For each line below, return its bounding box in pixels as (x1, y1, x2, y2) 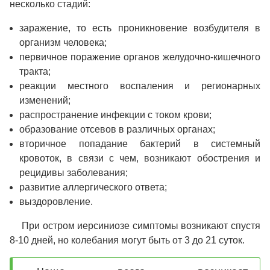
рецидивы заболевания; (19, 168, 128, 178)
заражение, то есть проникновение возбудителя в (19, 23, 260, 34)
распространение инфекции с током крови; (19, 110, 212, 121)
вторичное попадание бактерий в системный (19, 139, 260, 149)
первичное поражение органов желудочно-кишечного (19, 52, 260, 63)
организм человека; (19, 37, 107, 48)
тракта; (19, 66, 51, 77)
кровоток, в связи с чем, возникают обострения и (19, 153, 260, 164)
